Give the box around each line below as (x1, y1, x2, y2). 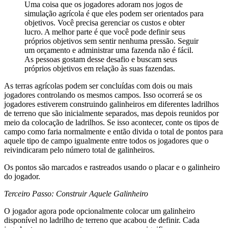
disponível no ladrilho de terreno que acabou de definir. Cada (4, 215, 199, 224)
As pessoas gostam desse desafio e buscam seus (24, 54, 177, 64)
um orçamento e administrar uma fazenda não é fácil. (24, 45, 193, 54)
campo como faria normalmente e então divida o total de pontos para (4, 127, 223, 136)
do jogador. (4, 172, 40, 181)
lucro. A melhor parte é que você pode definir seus (24, 27, 185, 36)
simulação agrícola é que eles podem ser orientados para (24, 9, 204, 18)
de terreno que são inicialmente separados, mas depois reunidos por (4, 108, 219, 118)
